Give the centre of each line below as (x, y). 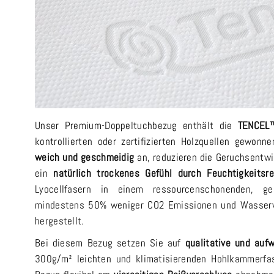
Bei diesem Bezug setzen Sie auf (110, 243)
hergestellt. (60, 221)
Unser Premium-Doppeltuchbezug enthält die (136, 126)
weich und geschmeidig (85, 157)
